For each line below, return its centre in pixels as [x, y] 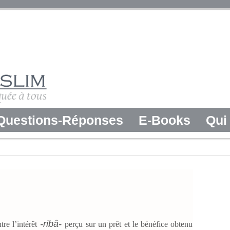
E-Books [165, 120]
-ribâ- [51, 224]
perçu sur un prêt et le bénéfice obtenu [129, 224]
